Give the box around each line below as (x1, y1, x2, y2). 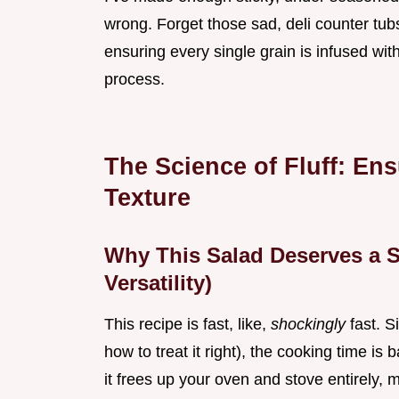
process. (104, 70, 165, 89)
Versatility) (104, 271, 212, 296)
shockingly (271, 315, 350, 334)
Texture (104, 183, 191, 212)
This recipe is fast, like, (104, 315, 271, 334)
